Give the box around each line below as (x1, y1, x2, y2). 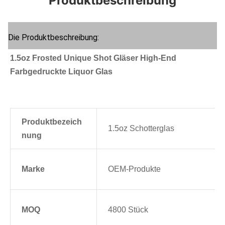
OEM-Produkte (108, 165, 161, 173)
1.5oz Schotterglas (108, 124, 174, 133)
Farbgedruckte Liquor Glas (10, 67, 113, 76)
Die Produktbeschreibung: (8, 33, 99, 42)
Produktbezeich (22, 118, 82, 126)
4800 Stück (108, 205, 148, 214)
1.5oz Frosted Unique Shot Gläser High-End (10, 54, 176, 62)
